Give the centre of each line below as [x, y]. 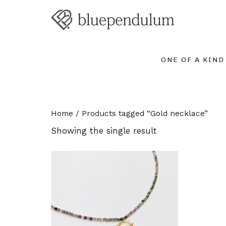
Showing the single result [104, 131]
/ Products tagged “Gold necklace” [140, 113]
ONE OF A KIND [192, 60]
